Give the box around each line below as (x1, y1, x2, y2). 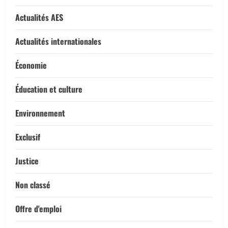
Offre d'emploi (15, 203, 62, 215)
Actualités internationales (15, 35, 101, 48)
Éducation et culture (15, 83, 82, 96)
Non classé (15, 179, 50, 191)
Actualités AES (15, 11, 63, 24)
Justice (15, 155, 39, 167)
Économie (15, 59, 47, 72)
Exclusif (15, 131, 40, 144)
